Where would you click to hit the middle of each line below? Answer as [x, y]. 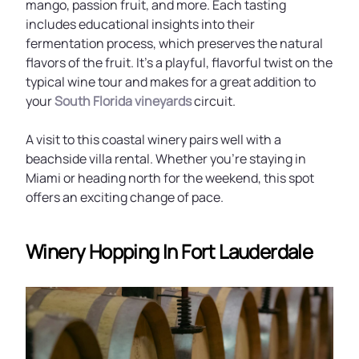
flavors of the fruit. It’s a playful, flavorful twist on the [179, 63]
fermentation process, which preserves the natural [174, 43]
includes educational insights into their [140, 24]
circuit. [214, 101]
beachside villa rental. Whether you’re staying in [166, 159]
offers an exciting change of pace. [125, 197]
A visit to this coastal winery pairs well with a [153, 139]
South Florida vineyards [123, 101]
